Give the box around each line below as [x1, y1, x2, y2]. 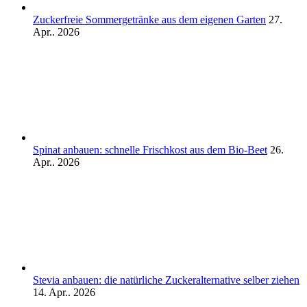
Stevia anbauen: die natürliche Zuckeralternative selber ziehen [33, 273, 299, 286]
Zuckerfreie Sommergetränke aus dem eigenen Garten [33, 13, 266, 25]
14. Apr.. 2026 [33, 286, 95, 298]
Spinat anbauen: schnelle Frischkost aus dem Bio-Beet [33, 143, 267, 156]
